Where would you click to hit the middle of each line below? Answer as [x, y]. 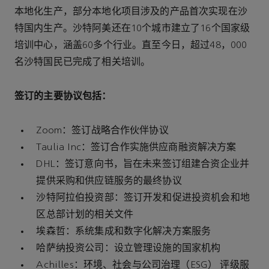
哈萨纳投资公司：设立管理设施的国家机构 [128, 248]
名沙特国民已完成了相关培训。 [83, 62]
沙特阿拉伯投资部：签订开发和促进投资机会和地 [143, 198]
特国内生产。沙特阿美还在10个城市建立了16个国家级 [132, 29]
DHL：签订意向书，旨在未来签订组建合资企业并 [143, 164]
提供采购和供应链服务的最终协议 [109, 181]
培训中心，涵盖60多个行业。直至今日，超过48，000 [131, 45]
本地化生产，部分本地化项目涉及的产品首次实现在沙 [131, 12]
